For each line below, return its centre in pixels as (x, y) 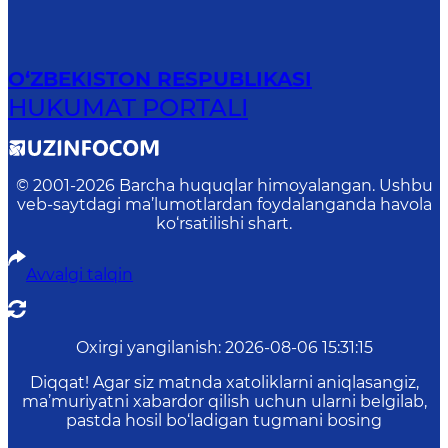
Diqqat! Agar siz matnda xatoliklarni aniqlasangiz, (224, 382)
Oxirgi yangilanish (146, 347)
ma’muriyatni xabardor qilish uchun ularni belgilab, (224, 401)
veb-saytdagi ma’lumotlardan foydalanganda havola (224, 204)
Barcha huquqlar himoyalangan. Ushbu (275, 185)
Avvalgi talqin (79, 274)
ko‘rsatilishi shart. (224, 223)
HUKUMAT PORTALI (128, 107)
